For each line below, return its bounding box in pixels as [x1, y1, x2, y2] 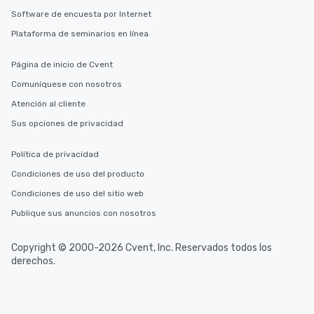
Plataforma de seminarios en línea [11, 29, 149, 39]
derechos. [11, 255, 55, 267]
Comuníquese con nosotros [11, 79, 122, 89]
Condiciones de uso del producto [11, 169, 144, 179]
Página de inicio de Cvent [11, 60, 113, 69]
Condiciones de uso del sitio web [11, 189, 144, 198]
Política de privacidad [11, 149, 99, 159]
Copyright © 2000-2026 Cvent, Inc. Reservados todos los [11, 242, 272, 254]
